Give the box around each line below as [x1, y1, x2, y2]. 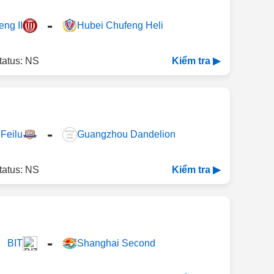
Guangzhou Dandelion [76, 129, 176, 139]
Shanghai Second [76, 238, 155, 248]
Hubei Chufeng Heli [76, 20, 163, 31]
